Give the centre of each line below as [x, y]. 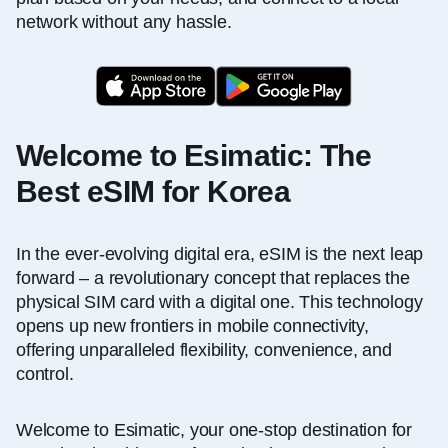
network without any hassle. [124, 21]
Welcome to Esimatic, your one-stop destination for [214, 429]
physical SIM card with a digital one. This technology [219, 301]
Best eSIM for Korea [153, 191]
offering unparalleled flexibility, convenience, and [204, 349]
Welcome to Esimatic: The [193, 155]
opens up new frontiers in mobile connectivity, [192, 325]
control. [45, 373]
